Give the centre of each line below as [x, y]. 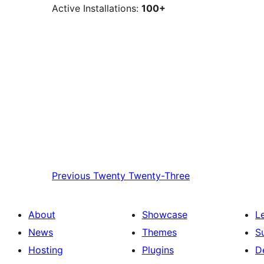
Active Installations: [97, 9]
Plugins [158, 250]
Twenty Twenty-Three [141, 175]
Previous [71, 175]
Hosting [46, 250]
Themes [159, 232]
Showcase [164, 214]
